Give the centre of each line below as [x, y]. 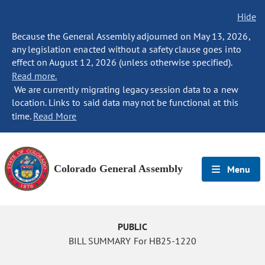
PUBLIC [132, 227]
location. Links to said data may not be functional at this [125, 102]
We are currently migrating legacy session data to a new [125, 89]
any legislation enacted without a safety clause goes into [127, 49]
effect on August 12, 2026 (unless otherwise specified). [122, 62]
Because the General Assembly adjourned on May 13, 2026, [131, 36]
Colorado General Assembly [118, 169]
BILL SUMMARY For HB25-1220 [132, 241]
